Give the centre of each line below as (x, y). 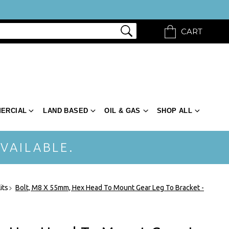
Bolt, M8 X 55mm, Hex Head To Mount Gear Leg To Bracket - (110, 187)
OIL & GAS (122, 110)
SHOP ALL (174, 110)
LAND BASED (66, 110)
